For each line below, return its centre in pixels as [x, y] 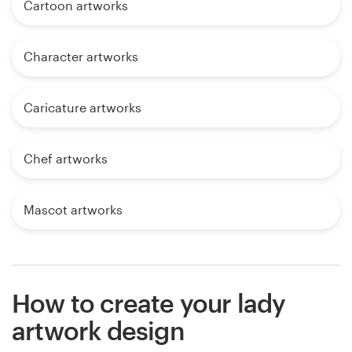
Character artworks [81, 57]
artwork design [98, 331]
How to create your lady [149, 303]
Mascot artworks [73, 210]
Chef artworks [66, 159]
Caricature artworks [82, 108]
